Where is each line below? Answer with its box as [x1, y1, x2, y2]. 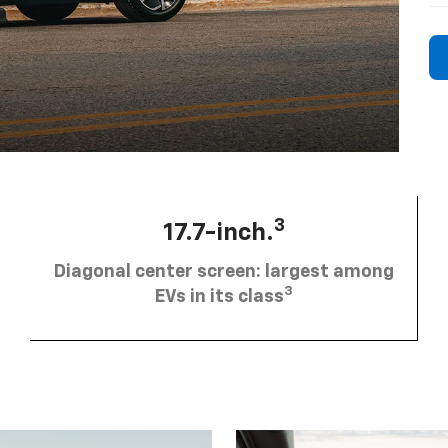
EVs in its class [154, 287, 284, 306]
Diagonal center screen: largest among [53, 262, 394, 281]
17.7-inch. [162, 220, 274, 245]
